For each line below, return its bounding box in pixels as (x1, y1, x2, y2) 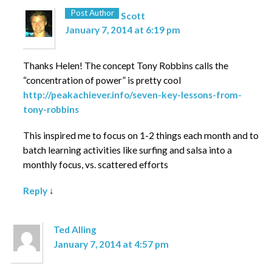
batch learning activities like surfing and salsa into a (22, 144, 232, 155)
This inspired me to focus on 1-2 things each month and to (22, 129, 259, 141)
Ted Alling (53, 223, 97, 235)
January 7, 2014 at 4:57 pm (53, 238, 169, 250)
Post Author (70, 8, 114, 18)
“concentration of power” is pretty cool (22, 74, 181, 86)
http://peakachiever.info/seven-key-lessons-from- (22, 89, 242, 100)
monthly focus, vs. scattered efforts (22, 158, 168, 170)
